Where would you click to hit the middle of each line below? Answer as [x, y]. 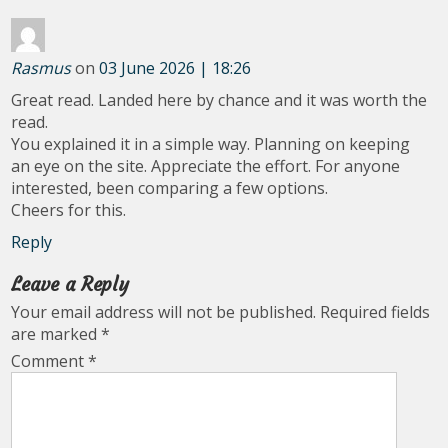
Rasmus [41, 68]
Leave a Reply [70, 284]
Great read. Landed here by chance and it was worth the [219, 100]
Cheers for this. [69, 210]
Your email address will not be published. [164, 312]
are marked [56, 334]
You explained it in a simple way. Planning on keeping [211, 144]
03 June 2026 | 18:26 [175, 68]
